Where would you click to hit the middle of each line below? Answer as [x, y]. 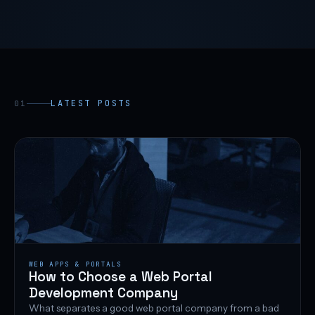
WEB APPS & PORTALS [75, 264]
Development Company [103, 293]
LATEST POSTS [91, 104]
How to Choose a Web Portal [121, 277]
